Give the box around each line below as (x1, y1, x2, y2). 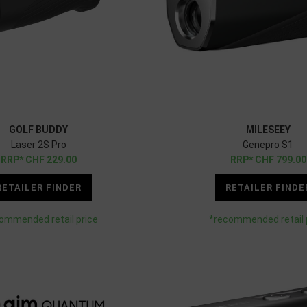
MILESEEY (245, 123, 291, 135)
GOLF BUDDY (9, 123, 69, 135)
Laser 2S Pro (10, 138, 66, 150)
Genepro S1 (243, 138, 294, 150)
